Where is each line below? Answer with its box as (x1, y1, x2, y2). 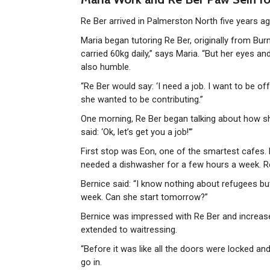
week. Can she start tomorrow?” (81, 191, 209, 202)
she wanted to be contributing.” (81, 93, 204, 105)
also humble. (81, 61, 131, 72)
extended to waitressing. (81, 224, 178, 235)
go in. (81, 256, 102, 268)
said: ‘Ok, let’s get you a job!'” (81, 126, 193, 137)
